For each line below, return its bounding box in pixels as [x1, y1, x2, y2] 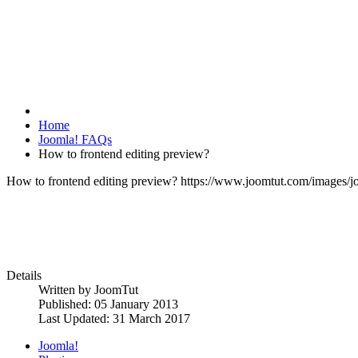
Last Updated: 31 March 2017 [38, 311, 190, 325]
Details [6, 268, 42, 282]
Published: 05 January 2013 [38, 296, 178, 311]
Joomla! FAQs [38, 132, 112, 146]
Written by [38, 282, 94, 296]
